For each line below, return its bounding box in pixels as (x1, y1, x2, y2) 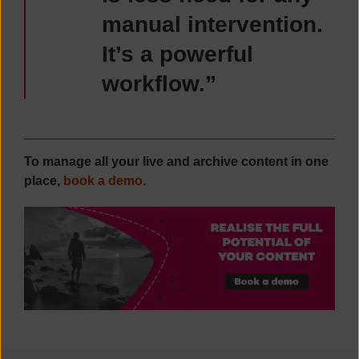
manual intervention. (102, 12, 323, 37)
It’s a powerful (102, 42, 253, 67)
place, (24, 174, 63, 188)
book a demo (63, 174, 143, 188)
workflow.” (102, 71, 216, 96)
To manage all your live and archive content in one (24, 155, 329, 168)
